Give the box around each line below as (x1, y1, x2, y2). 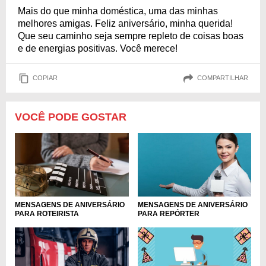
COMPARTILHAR (197, 74, 248, 82)
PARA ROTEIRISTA (15, 210, 79, 218)
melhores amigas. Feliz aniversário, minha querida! (18, 18, 233, 28)
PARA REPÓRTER (137, 210, 199, 218)
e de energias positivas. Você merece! (18, 43, 178, 53)
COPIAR (33, 74, 58, 82)
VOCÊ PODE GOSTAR (15, 110, 126, 123)
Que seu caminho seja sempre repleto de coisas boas (18, 30, 243, 41)
